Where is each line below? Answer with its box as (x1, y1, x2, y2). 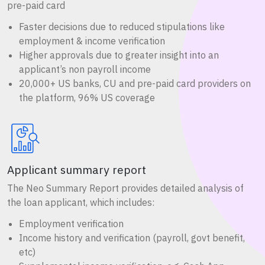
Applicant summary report (7, 161, 146, 177)
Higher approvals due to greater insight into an (19, 49, 219, 61)
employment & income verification (19, 34, 165, 47)
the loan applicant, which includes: (7, 196, 154, 208)
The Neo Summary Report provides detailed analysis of (7, 182, 244, 194)
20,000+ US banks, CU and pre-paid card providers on (19, 77, 251, 89)
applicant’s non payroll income (19, 63, 151, 75)
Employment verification (19, 217, 124, 230)
